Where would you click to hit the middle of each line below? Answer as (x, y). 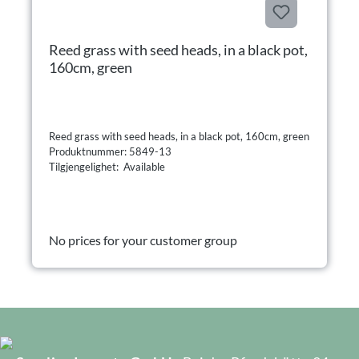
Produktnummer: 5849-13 (111, 151)
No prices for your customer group (143, 240)
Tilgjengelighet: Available (107, 166)
